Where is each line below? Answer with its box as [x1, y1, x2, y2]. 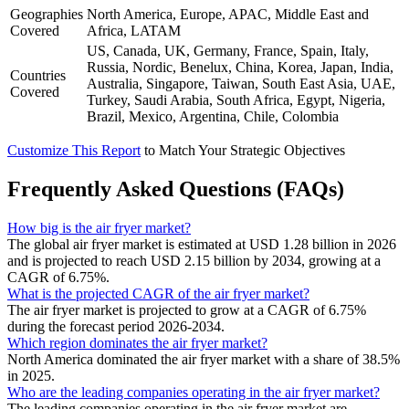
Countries [10, 67, 66, 83]
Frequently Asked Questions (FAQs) [7, 176, 344, 201]
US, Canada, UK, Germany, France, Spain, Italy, [87, 42, 369, 58]
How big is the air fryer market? [7, 219, 191, 236]
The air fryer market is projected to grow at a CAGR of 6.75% [7, 301, 366, 318]
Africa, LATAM [87, 22, 181, 38]
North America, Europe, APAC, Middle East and [87, 5, 369, 22]
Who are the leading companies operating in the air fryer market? [7, 383, 380, 400]
